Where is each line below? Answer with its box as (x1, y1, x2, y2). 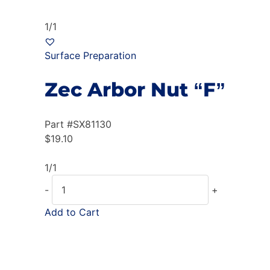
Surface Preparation (45, 49, 136, 61)
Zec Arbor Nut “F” (45, 78, 225, 101)
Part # (45, 118, 73, 131)
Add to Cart (45, 206, 99, 219)
